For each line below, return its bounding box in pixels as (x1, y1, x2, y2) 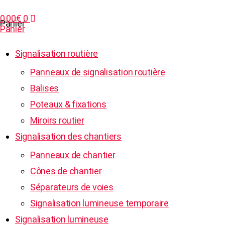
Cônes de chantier (30, 166, 102, 176)
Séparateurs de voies (30, 182, 114, 192)
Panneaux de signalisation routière (30, 67, 165, 77)
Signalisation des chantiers (15, 131, 122, 142)
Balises (30, 83, 59, 93)
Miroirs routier (30, 115, 84, 126)
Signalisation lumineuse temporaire (30, 198, 169, 208)
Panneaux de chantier (30, 150, 116, 160)
